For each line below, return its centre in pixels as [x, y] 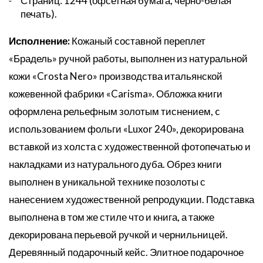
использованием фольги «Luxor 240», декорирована [126, 129]
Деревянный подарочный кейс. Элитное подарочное [126, 252]
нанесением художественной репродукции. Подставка [131, 199]
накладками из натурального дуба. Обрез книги [115, 164]
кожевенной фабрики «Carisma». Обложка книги [116, 94]
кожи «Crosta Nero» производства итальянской [116, 76]
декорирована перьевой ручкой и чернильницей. [118, 235]
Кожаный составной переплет [138, 41]
